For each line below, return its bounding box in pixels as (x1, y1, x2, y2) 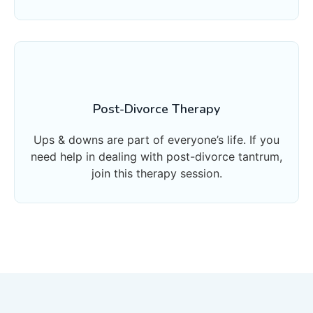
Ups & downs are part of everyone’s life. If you (34, 132, 279, 147)
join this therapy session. (91, 166, 222, 180)
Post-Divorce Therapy (93, 100, 220, 117)
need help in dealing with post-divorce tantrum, (31, 149, 282, 163)
